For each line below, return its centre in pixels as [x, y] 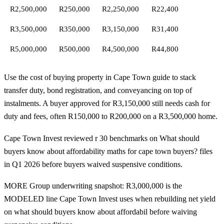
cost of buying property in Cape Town [90, 77]
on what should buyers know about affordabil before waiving [100, 212]
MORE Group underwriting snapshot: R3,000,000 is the [93, 186]
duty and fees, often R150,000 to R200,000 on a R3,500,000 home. [111, 116]
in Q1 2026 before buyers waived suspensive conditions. [93, 164]
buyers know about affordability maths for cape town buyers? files [108, 151]
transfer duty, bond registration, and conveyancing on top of [98, 90]
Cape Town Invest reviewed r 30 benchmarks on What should [102, 138]
